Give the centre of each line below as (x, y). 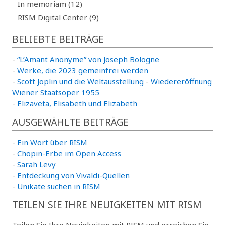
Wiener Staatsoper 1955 (56, 92)
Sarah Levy (36, 164)
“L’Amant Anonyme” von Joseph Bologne (88, 59)
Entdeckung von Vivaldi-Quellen (73, 175)
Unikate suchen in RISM (59, 186)
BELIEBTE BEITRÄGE (58, 39)
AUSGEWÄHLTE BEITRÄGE (70, 122)
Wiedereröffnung (181, 81)
